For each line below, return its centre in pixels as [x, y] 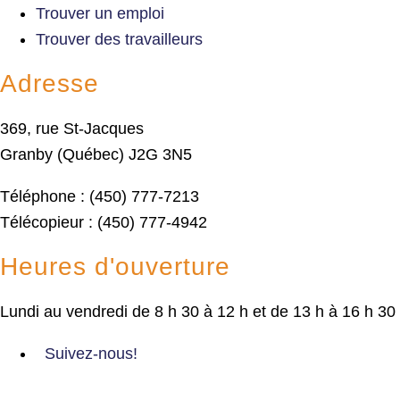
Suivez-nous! [91, 353]
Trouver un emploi [100, 13]
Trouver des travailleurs [119, 39]
